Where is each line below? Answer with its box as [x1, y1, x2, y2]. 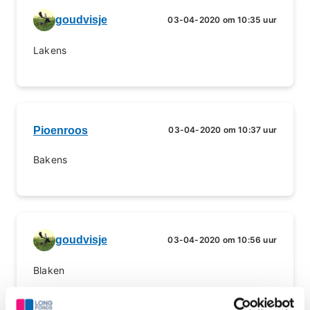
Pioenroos [33, 125, 88, 136]
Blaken [33, 264, 65, 276]
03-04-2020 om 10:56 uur [167, 235, 277, 245]
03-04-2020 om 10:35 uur [167, 15, 277, 25]
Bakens [33, 154, 68, 165]
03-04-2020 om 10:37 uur [168, 125, 277, 135]
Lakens [33, 44, 67, 56]
